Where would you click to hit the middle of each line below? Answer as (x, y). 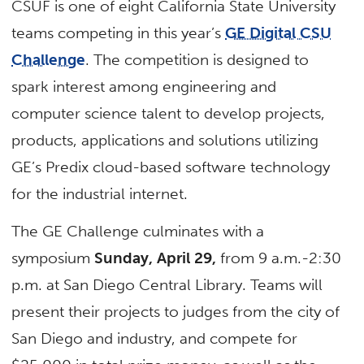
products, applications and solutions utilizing (165, 141)
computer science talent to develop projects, (169, 114)
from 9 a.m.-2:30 (279, 258)
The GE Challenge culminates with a (138, 231)
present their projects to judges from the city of (176, 311)
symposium (53, 258)
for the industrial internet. (100, 194)
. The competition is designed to (197, 60)
